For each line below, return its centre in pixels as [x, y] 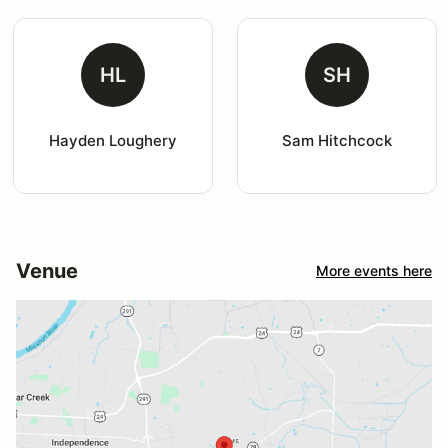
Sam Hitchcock [336, 140]
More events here [374, 271]
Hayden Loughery [112, 140]
